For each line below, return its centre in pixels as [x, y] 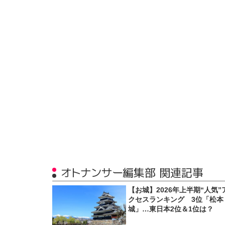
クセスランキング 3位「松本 [176, 200]
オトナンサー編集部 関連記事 [132, 173]
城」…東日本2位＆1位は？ [171, 209]
